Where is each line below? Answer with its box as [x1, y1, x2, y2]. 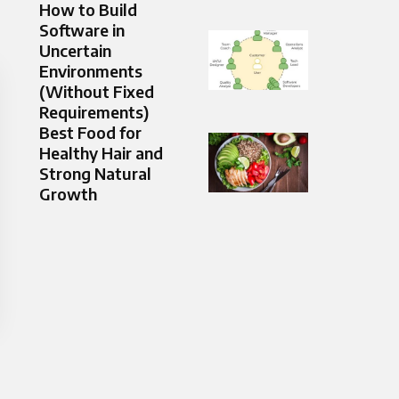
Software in [39, 19, 125, 40]
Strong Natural [39, 162, 151, 183]
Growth [39, 183, 97, 204]
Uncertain [39, 39, 111, 61]
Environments [39, 60, 142, 81]
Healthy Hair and [39, 142, 163, 163]
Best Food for [39, 121, 142, 142]
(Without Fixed [39, 80, 154, 102]
